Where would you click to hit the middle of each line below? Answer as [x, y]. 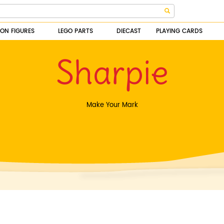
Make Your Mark [112, 105]
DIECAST [129, 31]
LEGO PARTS [75, 31]
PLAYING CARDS [179, 31]
